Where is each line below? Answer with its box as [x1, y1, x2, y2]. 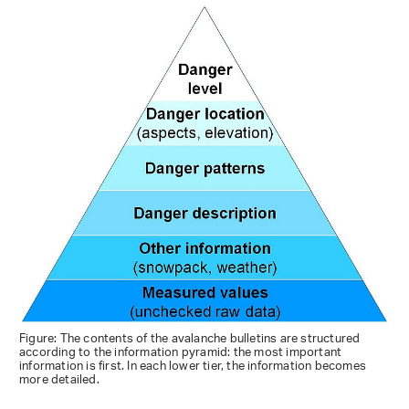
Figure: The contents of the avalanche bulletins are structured [19, 326, 361, 353]
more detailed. [19, 367, 100, 394]
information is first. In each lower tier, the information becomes [19, 353, 367, 381]
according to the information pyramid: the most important [19, 340, 342, 367]
